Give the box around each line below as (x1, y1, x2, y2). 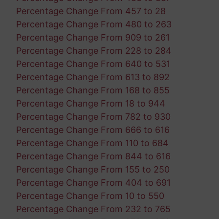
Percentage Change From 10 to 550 (16, 190, 164, 201)
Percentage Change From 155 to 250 (16, 164, 170, 175)
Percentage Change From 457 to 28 (16, 5, 166, 16)
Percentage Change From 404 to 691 (16, 177, 171, 188)
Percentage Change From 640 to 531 (16, 58, 170, 69)
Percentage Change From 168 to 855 (16, 85, 170, 95)
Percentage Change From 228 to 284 (16, 45, 172, 56)
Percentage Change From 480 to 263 (16, 19, 172, 29)
